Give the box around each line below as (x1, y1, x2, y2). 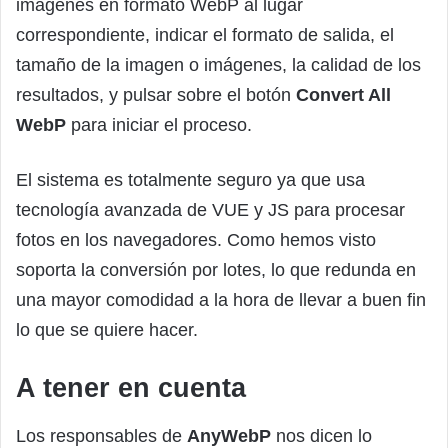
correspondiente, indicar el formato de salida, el (16, 25, 394, 46)
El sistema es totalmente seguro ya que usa (16, 170, 365, 191)
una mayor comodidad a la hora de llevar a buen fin (16, 290, 426, 311)
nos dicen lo (271, 425, 372, 446)
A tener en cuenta (16, 373, 246, 404)
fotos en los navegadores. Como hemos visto (16, 230, 376, 251)
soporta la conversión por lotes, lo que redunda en (16, 260, 416, 281)
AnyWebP (187, 425, 271, 446)
